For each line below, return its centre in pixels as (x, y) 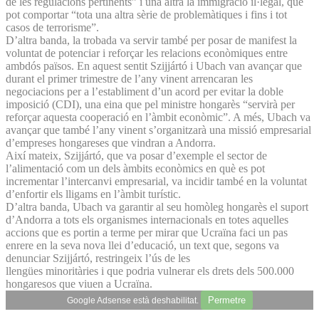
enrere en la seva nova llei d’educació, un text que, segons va (142, 245)
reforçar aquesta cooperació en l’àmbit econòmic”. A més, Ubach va (158, 117)
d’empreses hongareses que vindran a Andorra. (111, 142)
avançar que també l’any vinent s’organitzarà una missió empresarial (158, 130)
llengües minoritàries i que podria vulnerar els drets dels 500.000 (150, 271)
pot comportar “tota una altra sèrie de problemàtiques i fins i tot (146, 14)
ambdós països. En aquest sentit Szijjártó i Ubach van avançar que (154, 66)
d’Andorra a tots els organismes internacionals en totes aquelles (147, 219)
